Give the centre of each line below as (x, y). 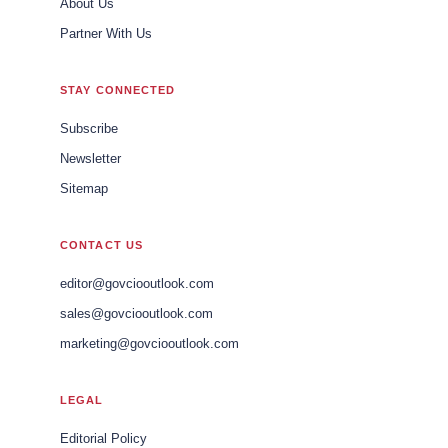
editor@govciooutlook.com (137, 283)
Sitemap (84, 188)
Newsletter (90, 158)
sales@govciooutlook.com (136, 313)
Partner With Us (106, 33)
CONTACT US (101, 244)
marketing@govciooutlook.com (149, 343)
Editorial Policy (103, 438)
